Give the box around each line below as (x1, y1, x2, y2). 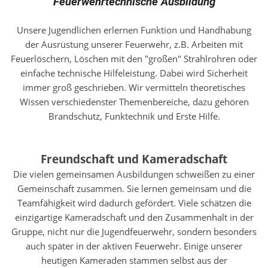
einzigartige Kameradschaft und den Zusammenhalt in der (14, 211, 254, 223)
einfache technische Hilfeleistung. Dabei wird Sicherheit (20, 67, 248, 79)
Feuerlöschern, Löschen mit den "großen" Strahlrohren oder (11, 53, 257, 65)
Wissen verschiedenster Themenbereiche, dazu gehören (19, 96, 249, 108)
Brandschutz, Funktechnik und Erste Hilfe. (48, 110, 220, 122)
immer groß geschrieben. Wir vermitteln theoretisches (23, 81, 245, 93)
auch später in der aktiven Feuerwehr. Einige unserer (26, 240, 242, 252)
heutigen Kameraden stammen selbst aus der (41, 254, 227, 266)
